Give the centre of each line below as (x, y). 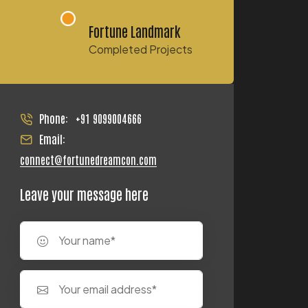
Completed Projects (141, 49)
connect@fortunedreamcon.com (89, 159)
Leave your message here (85, 194)
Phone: (54, 118)
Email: (53, 139)
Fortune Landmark (135, 31)
